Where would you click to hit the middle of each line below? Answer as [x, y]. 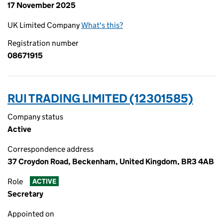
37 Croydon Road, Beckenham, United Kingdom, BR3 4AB [111, 162]
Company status [35, 117]
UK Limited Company [44, 25]
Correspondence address [51, 149]
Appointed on [31, 214]
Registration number [43, 43]
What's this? [102, 25]
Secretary [25, 194]
